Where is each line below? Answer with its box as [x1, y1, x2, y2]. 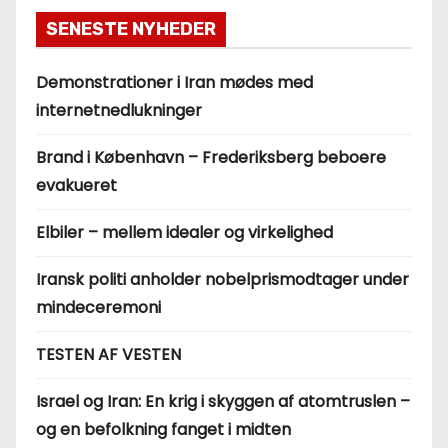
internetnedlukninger [36, 99, 202, 122]
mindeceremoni [36, 296, 161, 319]
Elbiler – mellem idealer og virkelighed [36, 221, 333, 244]
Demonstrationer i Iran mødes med [36, 71, 313, 94]
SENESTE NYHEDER [46, 18, 216, 40]
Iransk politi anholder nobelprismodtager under [36, 268, 409, 291]
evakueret [36, 174, 117, 197]
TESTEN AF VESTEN [36, 343, 181, 366]
